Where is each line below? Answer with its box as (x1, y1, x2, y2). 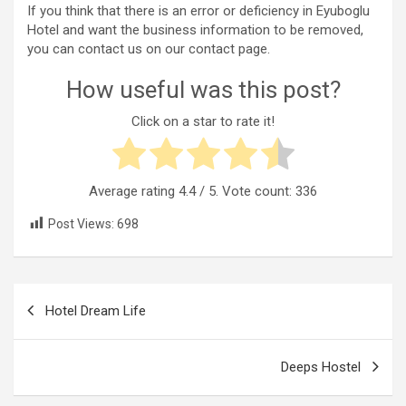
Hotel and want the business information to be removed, (27, 22, 363, 39)
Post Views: (48, 216, 114, 231)
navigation (13, 312, 119, 339)
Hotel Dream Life (45, 302, 146, 319)
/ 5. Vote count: (196, 182, 295, 199)
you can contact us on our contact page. (27, 41, 270, 58)
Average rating (89, 182, 179, 199)
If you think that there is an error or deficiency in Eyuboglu (27, 3, 370, 20)
